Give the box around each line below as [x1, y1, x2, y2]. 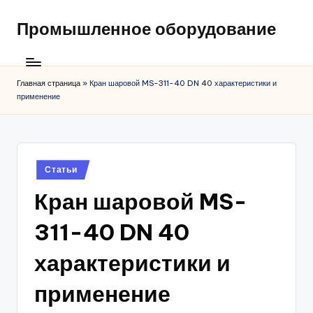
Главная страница [17, 78, 80, 89]
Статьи [45, 164, 78, 175]
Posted [34, 161, 63, 171]
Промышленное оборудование [17, 18, 276, 39]
